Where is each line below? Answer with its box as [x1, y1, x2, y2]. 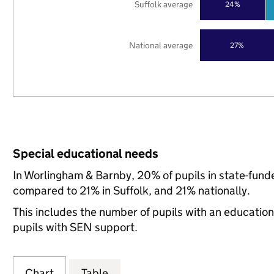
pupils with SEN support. [12, 220, 138, 234]
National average [129, 39, 193, 51]
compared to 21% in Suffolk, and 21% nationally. [12, 183, 250, 198]
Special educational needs [12, 146, 158, 161]
